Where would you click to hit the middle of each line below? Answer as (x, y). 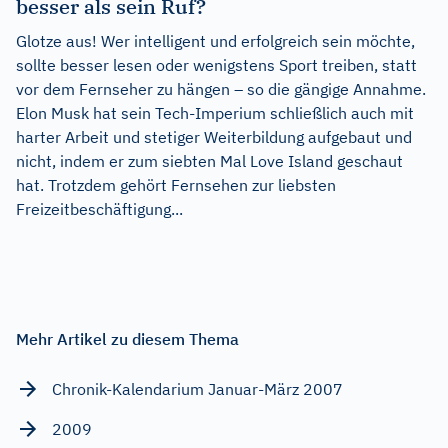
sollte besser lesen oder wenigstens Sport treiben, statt (216, 64)
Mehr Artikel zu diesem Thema (127, 338)
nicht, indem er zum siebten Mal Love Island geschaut (209, 160)
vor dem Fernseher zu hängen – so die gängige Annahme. (221, 88)
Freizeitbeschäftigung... (99, 208)
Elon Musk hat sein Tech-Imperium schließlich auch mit (215, 112)
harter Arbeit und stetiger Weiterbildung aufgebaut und (214, 136)
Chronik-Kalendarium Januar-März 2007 (197, 388)
